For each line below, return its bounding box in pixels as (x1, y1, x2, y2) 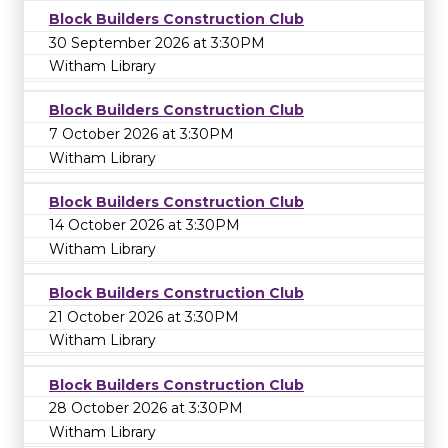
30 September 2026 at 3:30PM (49, 33, 265, 52)
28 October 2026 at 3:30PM (49, 399, 243, 418)
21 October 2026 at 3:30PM (49, 307, 239, 326)
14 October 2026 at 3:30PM (49, 216, 240, 235)
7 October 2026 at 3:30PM (49, 124, 234, 143)
